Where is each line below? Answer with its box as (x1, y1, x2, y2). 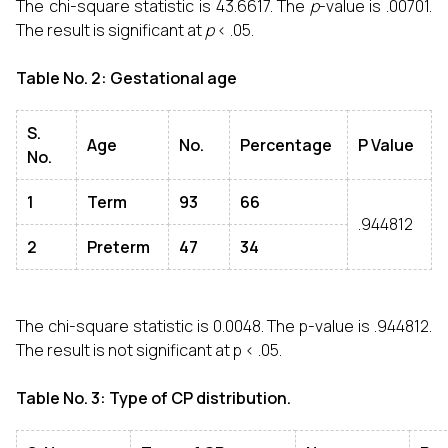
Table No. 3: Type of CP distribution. (16, 387, 291, 409)
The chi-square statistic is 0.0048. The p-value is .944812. (16, 315, 432, 337)
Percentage (240, 134, 332, 156)
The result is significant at (16, 19, 205, 41)
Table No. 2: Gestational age (16, 67, 237, 89)
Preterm (87, 236, 150, 258)
